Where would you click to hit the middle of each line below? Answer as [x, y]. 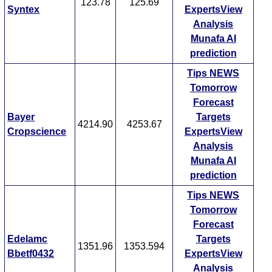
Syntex [24, 10]
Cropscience [37, 132]
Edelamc [28, 239]
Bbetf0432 [31, 254]
